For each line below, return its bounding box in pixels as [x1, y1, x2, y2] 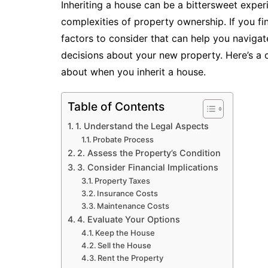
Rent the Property [98, 252, 164, 263]
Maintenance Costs [97, 200, 170, 211]
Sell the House [98, 240, 152, 250]
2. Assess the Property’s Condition [77, 147, 221, 158]
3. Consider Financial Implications [77, 162, 218, 172]
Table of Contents [68, 99, 165, 114]
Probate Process [93, 134, 154, 144]
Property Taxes [95, 175, 151, 185]
